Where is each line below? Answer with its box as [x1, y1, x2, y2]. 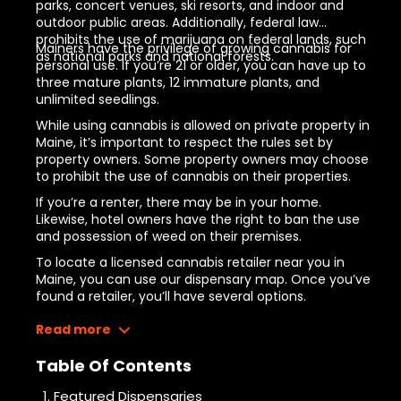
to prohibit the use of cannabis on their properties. [36, 167, 351, 185]
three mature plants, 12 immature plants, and [36, 73, 320, 91]
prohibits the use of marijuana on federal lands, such [36, 30, 366, 48]
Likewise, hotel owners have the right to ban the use [36, 210, 360, 228]
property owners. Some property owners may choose [36, 150, 369, 168]
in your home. [235, 193, 321, 211]
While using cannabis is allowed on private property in [36, 116, 370, 134]
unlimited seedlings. [36, 90, 159, 108]
